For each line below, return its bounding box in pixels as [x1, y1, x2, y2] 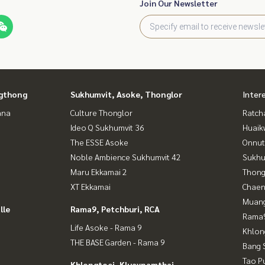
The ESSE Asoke [70, 136, 128, 147]
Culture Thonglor [70, 106, 132, 118]
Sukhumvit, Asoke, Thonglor [70, 88, 182, 99]
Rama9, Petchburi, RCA [70, 203, 160, 214]
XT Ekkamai [70, 180, 111, 192]
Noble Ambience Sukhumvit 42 [70, 151, 181, 162]
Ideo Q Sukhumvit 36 [70, 121, 144, 132]
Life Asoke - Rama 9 [70, 221, 142, 232]
